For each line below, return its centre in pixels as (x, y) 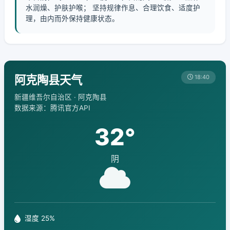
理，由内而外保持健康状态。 (72, 18)
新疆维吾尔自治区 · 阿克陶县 (61, 97)
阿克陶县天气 (48, 80)
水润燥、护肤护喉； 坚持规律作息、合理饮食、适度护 (113, 8)
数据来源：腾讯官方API (52, 108)
